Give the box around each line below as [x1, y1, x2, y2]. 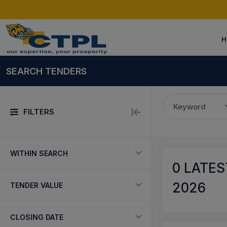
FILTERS [23, 106, 54, 117]
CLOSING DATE [10, 213, 63, 221]
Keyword [173, 102, 206, 111]
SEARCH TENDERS [6, 65, 87, 77]
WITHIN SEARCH [10, 149, 68, 158]
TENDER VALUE [10, 181, 63, 190]
